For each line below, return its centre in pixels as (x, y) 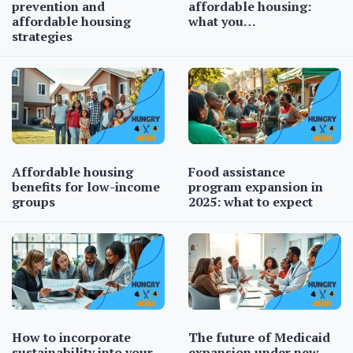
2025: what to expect (251, 202)
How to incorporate (71, 338)
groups (33, 202)
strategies (42, 37)
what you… (222, 22)
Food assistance (237, 172)
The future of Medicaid (259, 338)
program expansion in (256, 187)
